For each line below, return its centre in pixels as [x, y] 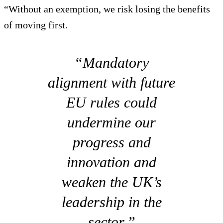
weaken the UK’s [111, 182]
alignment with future [111, 82]
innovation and [111, 162]
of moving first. [36, 25]
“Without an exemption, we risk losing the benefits [107, 9]
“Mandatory [111, 62]
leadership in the [111, 202]
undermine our [111, 122]
